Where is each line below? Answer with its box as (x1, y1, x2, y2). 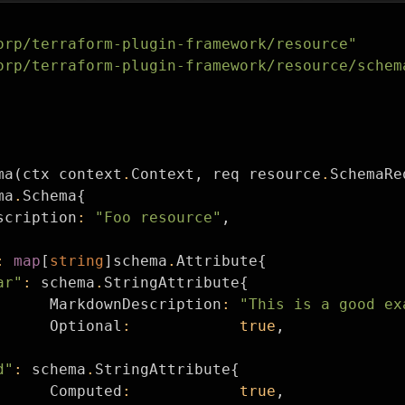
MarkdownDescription (50, 296, 221, 313)
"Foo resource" (95, 209, 221, 226)
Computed (50, 382, 122, 400)
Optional (50, 317, 122, 334)
